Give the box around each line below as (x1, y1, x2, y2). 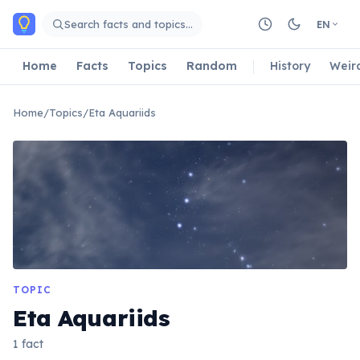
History (270, 58, 310, 73)
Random (186, 58, 237, 73)
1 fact (13, 337, 43, 351)
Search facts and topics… (64, 17, 193, 31)
